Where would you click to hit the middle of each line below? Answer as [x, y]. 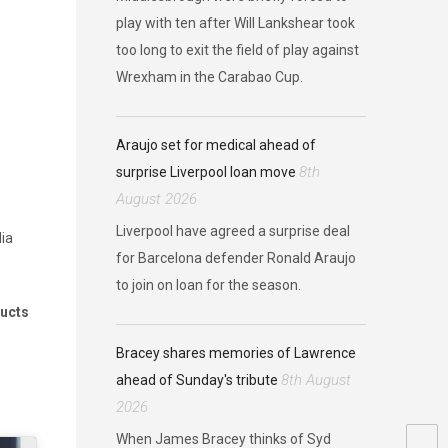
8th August [316, 380]
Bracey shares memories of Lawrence [236, 353]
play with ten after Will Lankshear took [235, 23]
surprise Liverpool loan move [206, 172]
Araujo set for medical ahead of [216, 145]
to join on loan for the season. [208, 285]
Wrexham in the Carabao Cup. [209, 77]
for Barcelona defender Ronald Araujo [236, 258]
